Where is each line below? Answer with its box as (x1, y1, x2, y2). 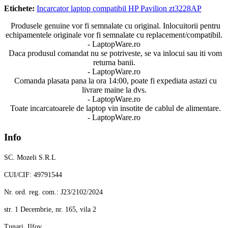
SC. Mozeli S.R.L (4, 153, 56, 161)
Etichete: (4, 4, 35, 13)
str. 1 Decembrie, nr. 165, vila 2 (4, 205, 96, 213)
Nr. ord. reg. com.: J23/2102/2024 (4, 188, 103, 196)
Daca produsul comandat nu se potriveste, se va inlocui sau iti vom (9, 49, 222, 58)
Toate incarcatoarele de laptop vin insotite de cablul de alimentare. (10, 104, 221, 113)
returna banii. (93, 58, 135, 67)
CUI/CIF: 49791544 (4, 170, 62, 179)
